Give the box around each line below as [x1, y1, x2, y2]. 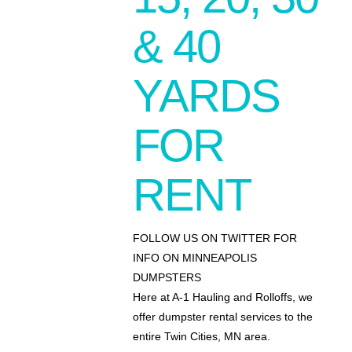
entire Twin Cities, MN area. [132, 330, 270, 343]
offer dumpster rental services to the [132, 310, 313, 324]
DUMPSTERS [132, 271, 201, 284]
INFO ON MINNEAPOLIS [132, 251, 257, 265]
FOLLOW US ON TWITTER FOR [132, 232, 297, 245]
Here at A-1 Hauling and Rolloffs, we [132, 291, 313, 304]
